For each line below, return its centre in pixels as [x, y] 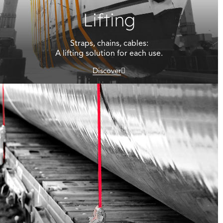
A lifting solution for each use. [109, 54]
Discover [107, 71]
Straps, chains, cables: [109, 44]
